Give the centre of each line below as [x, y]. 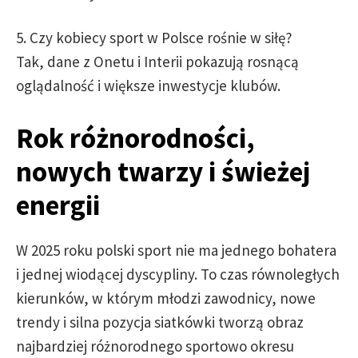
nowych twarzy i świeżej [163, 171]
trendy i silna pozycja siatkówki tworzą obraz [160, 322]
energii [58, 205]
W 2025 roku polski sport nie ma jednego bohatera [176, 250]
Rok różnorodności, [135, 138]
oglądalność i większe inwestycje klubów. [148, 85]
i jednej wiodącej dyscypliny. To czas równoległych [178, 274]
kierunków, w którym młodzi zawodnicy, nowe [166, 298]
